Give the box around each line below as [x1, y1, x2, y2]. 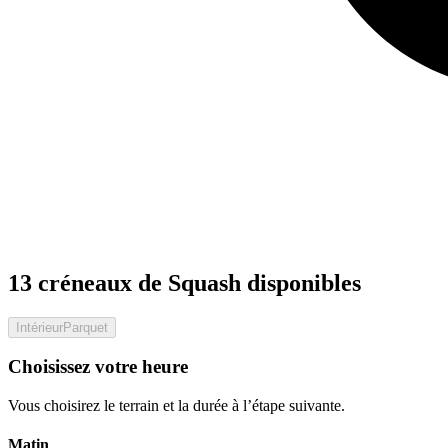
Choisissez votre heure [8, 356, 188, 378]
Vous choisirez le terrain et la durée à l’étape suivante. [8, 397, 345, 415]
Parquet [63, 319, 108, 335]
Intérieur [16, 319, 63, 335]
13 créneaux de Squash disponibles [8, 269, 361, 296]
